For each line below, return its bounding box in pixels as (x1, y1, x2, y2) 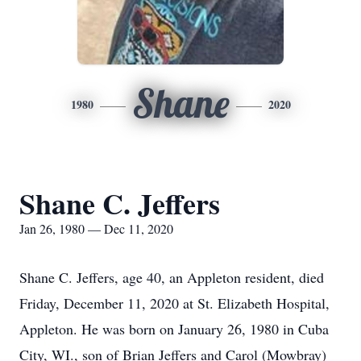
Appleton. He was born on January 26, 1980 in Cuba (19, 319, 329, 338)
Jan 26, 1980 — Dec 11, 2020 (19, 220, 173, 237)
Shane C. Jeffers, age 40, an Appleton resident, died (19, 268, 324, 287)
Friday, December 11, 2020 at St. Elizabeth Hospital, (19, 293, 330, 313)
